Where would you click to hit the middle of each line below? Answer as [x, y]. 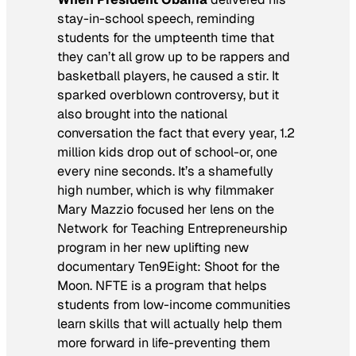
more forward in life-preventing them [164, 343]
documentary [96, 267]
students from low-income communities [174, 305]
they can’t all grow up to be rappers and [174, 57]
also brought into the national [142, 114]
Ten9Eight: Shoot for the [207, 267]
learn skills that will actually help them [170, 324]
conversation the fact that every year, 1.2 [176, 133]
